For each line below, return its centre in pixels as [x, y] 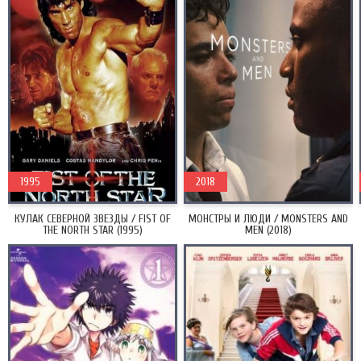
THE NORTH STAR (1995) [93, 230]
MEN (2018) [268, 230]
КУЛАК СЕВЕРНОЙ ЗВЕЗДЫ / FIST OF [93, 219]
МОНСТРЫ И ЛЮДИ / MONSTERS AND [268, 219]
